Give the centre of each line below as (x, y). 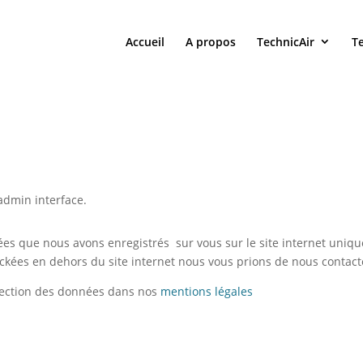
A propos (211, 42)
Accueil (145, 42)
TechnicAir (286, 42)
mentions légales (207, 291)
